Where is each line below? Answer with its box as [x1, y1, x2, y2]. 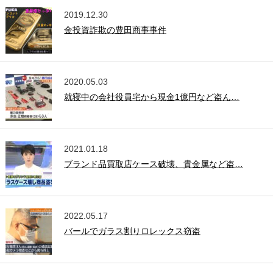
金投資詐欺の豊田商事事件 [63, 25, 166, 35]
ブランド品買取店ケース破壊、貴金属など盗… [63, 159, 243, 169]
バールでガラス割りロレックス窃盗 [63, 226, 200, 236]
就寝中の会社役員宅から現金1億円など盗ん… [63, 92, 239, 102]
